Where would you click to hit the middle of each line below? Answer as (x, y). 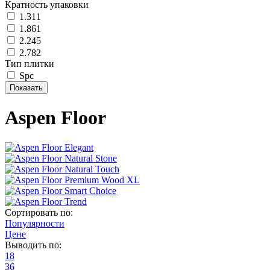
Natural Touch (92, 169)
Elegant (79, 147)
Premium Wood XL (102, 180)
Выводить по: (33, 245)
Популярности (35, 223)
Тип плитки (30, 64)
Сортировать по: (39, 212)
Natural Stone (91, 158)
